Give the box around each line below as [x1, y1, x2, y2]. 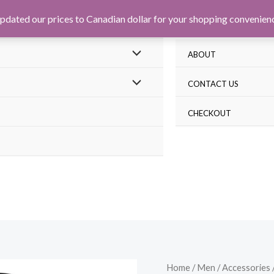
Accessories [222, 261, 270, 273]
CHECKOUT [187, 108, 231, 118]
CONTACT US [187, 79, 239, 89]
